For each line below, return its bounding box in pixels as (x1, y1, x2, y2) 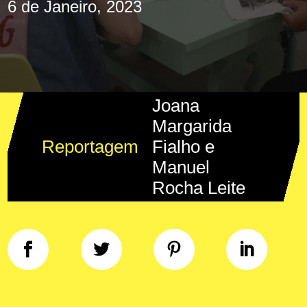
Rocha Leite (152, 177, 246, 198)
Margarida (152, 116, 232, 136)
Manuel (152, 157, 210, 177)
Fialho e (152, 136, 215, 157)
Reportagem (42, 136, 139, 157)
